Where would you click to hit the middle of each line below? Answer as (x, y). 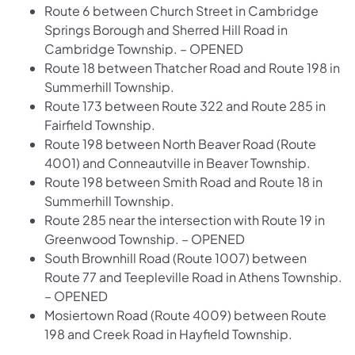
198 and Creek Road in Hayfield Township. (168, 334)
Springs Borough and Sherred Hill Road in (166, 29)
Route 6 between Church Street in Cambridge (181, 10)
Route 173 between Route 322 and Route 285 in (185, 105)
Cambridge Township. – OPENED (144, 48)
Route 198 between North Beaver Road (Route (180, 143)
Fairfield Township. (100, 124)
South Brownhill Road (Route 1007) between (176, 258)
